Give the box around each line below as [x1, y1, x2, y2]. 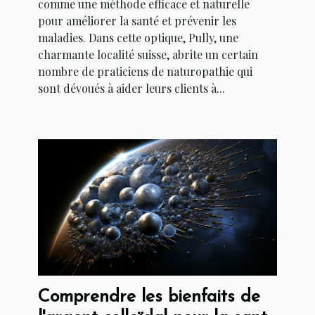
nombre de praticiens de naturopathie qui [38, 63, 252, 79]
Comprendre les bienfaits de [38, 288, 260, 307]
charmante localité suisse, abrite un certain [38, 46, 258, 62]
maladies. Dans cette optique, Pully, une [38, 30, 238, 45]
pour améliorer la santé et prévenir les [38, 13, 236, 28]
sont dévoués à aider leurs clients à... [38, 80, 225, 96]
